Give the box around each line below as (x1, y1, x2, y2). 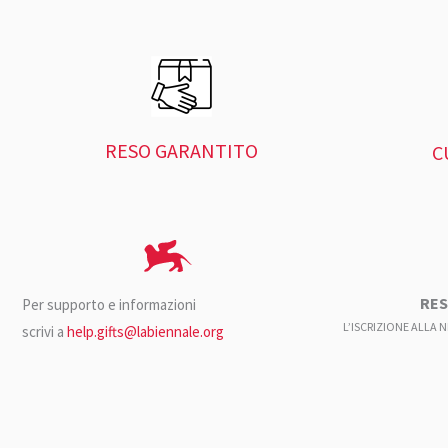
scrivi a (22, 321, 67, 341)
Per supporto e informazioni (22, 294, 196, 314)
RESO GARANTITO (105, 137, 259, 163)
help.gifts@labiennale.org (67, 321, 224, 341)
